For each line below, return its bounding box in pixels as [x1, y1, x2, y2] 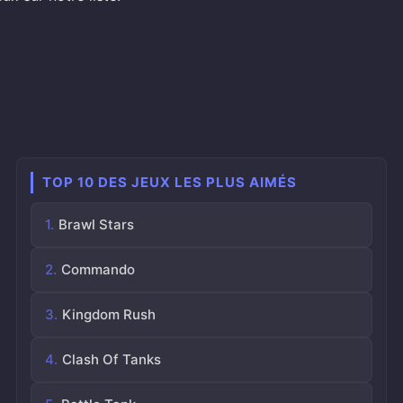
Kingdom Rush [62, 306, 157, 323]
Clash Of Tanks [62, 351, 162, 368]
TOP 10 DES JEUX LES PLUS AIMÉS [42, 174, 298, 191]
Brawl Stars [58, 216, 135, 233]
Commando [61, 261, 136, 278]
